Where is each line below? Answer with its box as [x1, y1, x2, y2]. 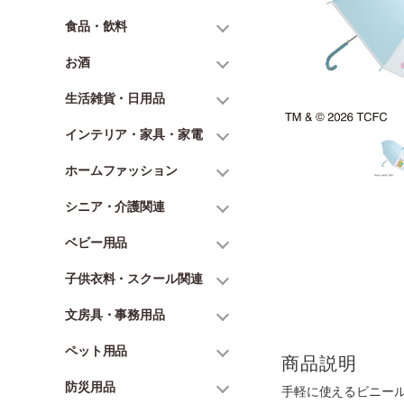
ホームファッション [65, 162, 178, 178]
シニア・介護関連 [65, 198, 165, 214]
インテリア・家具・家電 [65, 126, 203, 142]
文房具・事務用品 [65, 307, 165, 322]
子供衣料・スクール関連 [65, 271, 203, 286]
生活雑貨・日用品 [65, 90, 165, 106]
